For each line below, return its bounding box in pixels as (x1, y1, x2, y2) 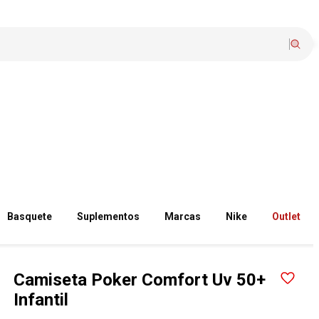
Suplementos (77, 211, 140, 222)
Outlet (272, 211, 301, 222)
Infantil (14, 290, 69, 310)
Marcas (164, 211, 202, 222)
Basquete (7, 211, 53, 222)
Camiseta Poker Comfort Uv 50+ (14, 270, 266, 290)
